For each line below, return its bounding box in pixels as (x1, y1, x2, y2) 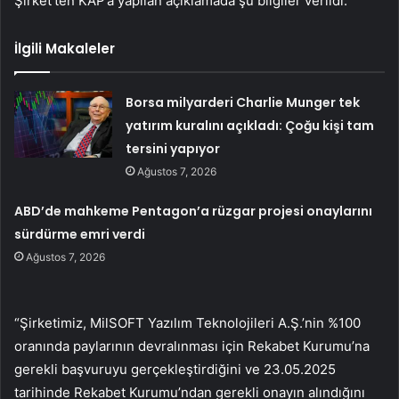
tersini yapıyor (126, 140, 221, 159)
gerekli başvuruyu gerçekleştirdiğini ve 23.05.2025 (14, 361, 336, 379)
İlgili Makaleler (14, 39, 115, 59)
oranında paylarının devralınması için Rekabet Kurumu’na (14, 338, 370, 355)
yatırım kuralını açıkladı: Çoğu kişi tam (126, 117, 375, 135)
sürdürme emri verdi (14, 225, 146, 244)
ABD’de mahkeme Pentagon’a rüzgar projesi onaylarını (14, 202, 373, 221)
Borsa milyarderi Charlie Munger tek (126, 94, 361, 112)
